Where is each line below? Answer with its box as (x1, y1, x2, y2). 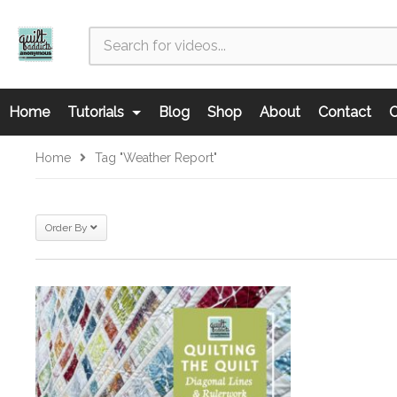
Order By (45, 222, 88, 234)
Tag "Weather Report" (95, 151, 217, 165)
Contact (318, 104, 371, 121)
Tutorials (67, 104, 128, 121)
